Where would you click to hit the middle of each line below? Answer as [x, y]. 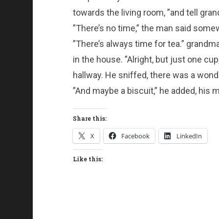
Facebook [135, 136]
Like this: [88, 159]
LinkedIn [189, 136]
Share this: [89, 119]
